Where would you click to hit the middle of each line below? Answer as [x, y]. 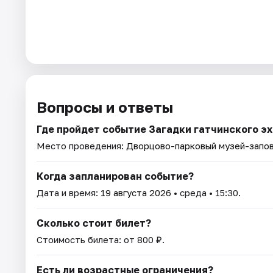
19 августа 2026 [136, 193]
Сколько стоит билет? [94, 223]
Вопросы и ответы [105, 107]
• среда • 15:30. [206, 193]
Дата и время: [69, 193]
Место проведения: [81, 146]
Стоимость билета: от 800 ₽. [101, 240]
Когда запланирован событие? [115, 176]
